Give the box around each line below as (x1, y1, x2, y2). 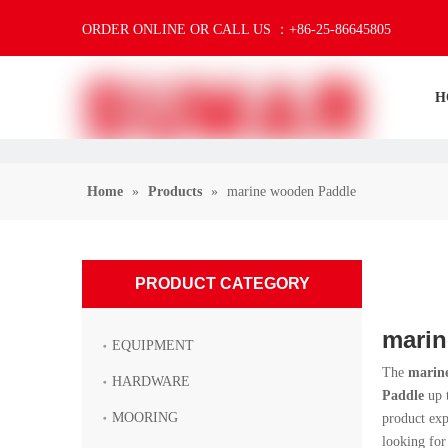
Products (148, 184, 202, 199)
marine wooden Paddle (227, 184, 356, 199)
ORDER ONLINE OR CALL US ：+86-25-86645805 (82, 22, 391, 37)
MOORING (112, 410, 178, 425)
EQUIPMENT (112, 338, 194, 353)
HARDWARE (112, 374, 190, 389)
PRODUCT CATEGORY (134, 275, 310, 292)
